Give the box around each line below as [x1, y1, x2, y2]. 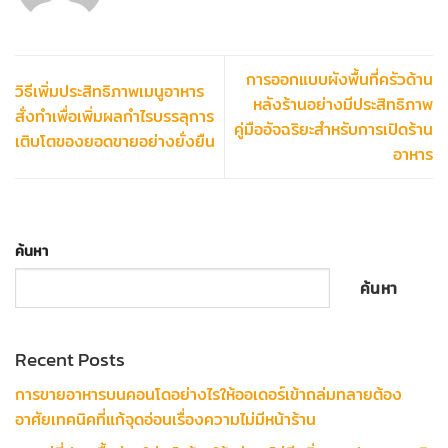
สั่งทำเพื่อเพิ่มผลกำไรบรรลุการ [15, 104, 214, 130]
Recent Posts [15, 345, 125, 375]
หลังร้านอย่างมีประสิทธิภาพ [253, 91, 433, 117]
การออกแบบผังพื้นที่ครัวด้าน [246, 66, 433, 92]
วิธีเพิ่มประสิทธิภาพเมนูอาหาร [15, 79, 204, 105]
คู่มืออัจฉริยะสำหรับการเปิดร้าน [234, 116, 433, 142]
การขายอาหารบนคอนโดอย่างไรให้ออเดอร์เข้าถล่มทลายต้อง [15, 381, 402, 407]
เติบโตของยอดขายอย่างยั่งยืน [15, 129, 215, 155]
